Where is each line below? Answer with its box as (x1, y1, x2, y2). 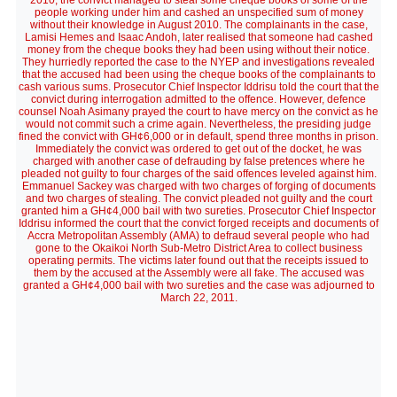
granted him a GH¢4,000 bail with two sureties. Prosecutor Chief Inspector (21, 205, 376, 217)
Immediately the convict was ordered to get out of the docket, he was (35, 143, 362, 155)
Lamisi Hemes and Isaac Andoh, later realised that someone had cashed (24, 31, 373, 43)
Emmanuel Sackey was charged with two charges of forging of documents (21, 180, 376, 192)
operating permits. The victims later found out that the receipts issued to (28, 254, 369, 267)
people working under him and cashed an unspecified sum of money (34, 6, 363, 19)
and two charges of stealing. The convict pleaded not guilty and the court (25, 192, 372, 205)
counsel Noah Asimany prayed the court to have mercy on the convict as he (19, 105, 378, 118)
